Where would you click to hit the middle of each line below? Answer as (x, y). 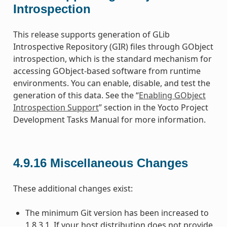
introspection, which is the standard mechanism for (112, 59)
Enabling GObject (172, 95)
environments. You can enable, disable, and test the (111, 83)
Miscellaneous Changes (119, 163)
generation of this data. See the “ (76, 95)
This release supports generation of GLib (91, 34)
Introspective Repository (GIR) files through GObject (113, 46)
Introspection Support (56, 107)
